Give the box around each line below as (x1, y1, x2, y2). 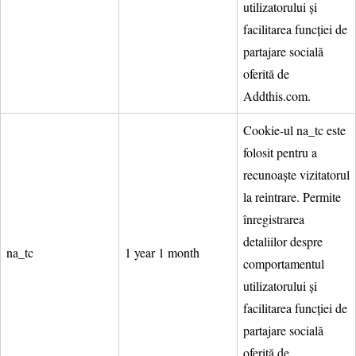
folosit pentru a (243, 143, 317, 161)
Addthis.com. (243, 87, 311, 104)
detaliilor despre (243, 232, 323, 250)
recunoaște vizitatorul (243, 165, 350, 183)
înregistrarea (243, 210, 304, 227)
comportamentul (243, 254, 324, 272)
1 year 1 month (125, 243, 199, 261)
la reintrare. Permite (243, 188, 341, 205)
